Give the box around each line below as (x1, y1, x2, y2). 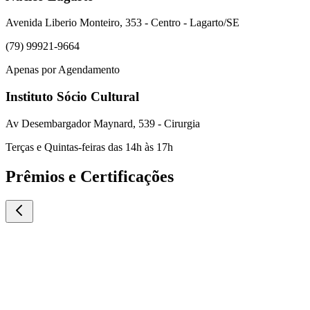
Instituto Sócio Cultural (6, 89, 139, 104)
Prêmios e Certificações (6, 167, 174, 185)
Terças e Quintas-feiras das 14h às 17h (6, 140, 173, 153)
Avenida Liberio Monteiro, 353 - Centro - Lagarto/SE (6, 17, 239, 29)
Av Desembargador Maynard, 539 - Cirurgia (6, 117, 200, 129)
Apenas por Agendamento (6, 64, 120, 76)
